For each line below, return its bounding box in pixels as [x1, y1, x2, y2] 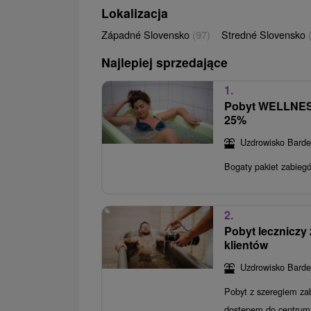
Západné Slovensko [101, 26, 192, 42]
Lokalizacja [101, 3, 168, 22]
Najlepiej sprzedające [101, 53, 228, 71]
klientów [224, 236, 268, 253]
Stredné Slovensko [221, 26, 308, 42]
